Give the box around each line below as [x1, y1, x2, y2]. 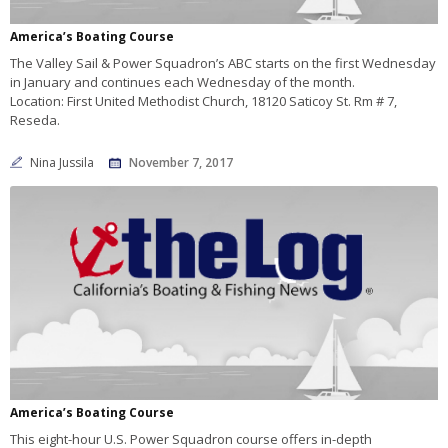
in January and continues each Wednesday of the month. [10, 73, 355, 92]
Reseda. [10, 111, 60, 130]
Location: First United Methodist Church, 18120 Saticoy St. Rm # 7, [10, 92, 397, 111]
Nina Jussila [30, 154, 97, 172]
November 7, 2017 [129, 154, 233, 172]
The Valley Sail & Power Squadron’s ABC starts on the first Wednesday [10, 54, 436, 73]
